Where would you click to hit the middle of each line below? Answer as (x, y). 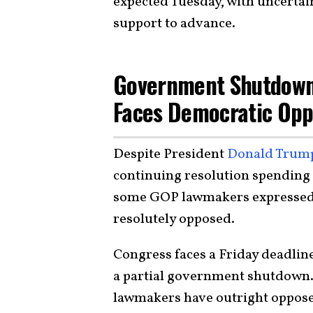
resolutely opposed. (175, 220)
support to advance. (174, 23)
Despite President (170, 155)
